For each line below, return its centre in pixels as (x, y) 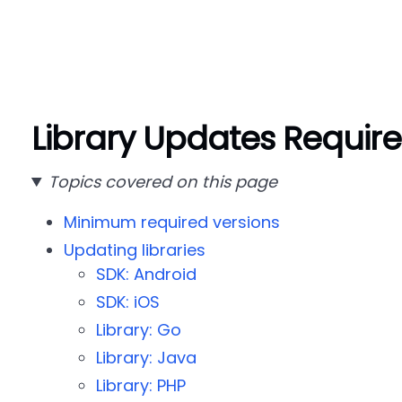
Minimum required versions (171, 222)
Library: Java (146, 358)
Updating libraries (134, 250)
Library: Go (138, 330)
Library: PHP (140, 385)
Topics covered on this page (162, 182)
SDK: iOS (127, 302)
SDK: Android (146, 274)
